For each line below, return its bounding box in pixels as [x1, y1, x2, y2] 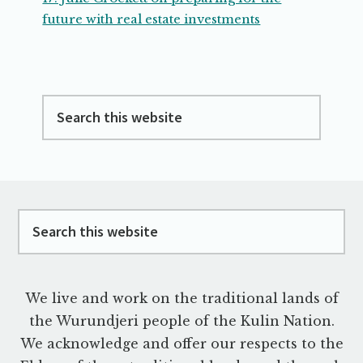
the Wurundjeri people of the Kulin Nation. [28, 313, 335, 330]
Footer [17, 177, 109, 219]
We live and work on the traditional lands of [24, 290, 339, 307]
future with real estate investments [42, 11, 261, 27]
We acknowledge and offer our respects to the [19, 335, 344, 352]
